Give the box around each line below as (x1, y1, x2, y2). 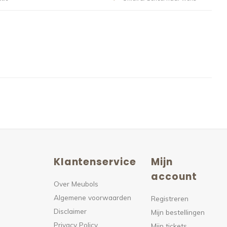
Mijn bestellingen (151, 208, 205, 216)
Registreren (151, 194, 189, 203)
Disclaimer (53, 207, 87, 215)
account (151, 170, 198, 183)
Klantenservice (53, 155, 136, 169)
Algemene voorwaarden (53, 193, 131, 202)
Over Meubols (53, 179, 98, 188)
